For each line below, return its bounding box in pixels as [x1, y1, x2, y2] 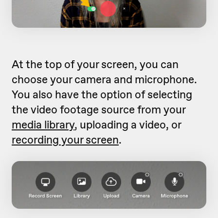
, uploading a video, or [74, 117, 181, 132]
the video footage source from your [12, 102, 185, 117]
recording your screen [12, 132, 119, 147]
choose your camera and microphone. [12, 72, 197, 87]
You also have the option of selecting [12, 87, 192, 102]
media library [12, 117, 74, 132]
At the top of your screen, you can [12, 57, 179, 72]
